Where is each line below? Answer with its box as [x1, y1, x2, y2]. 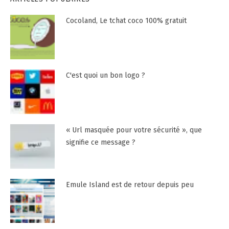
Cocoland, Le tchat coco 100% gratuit [65, 16, 187, 26]
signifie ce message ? [65, 138, 135, 147]
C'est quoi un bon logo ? [65, 71, 145, 80]
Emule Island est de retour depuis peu [65, 180, 194, 189]
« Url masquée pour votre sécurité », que [65, 125, 202, 134]
